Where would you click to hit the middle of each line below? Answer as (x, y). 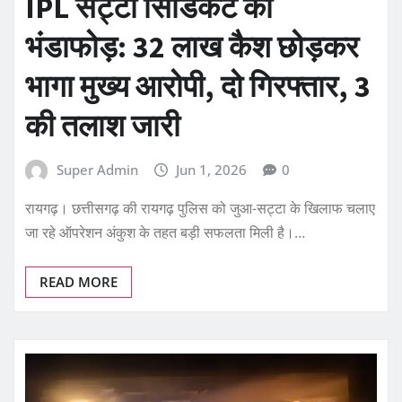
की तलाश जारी (103, 125)
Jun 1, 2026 (212, 169)
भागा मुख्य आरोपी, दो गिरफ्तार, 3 (198, 86)
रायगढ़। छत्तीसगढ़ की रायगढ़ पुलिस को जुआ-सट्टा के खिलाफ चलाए (200, 209)
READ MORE (79, 282)
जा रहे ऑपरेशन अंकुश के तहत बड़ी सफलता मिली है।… (165, 233)
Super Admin (97, 169)
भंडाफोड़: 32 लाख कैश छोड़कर (192, 46)
